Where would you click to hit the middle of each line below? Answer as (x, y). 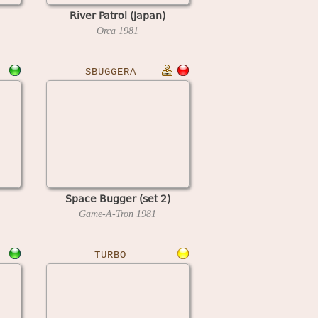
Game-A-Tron (108, 214)
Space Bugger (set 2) (117, 198)
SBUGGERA (110, 72)
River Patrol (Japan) (117, 15)
